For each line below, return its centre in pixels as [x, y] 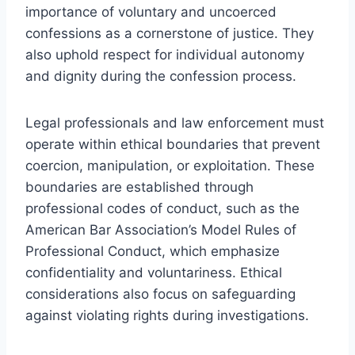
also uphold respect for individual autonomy [165, 54]
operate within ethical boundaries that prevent [173, 144]
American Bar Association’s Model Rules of [161, 229]
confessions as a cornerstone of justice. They [170, 33]
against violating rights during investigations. [167, 315]
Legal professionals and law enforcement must [175, 122]
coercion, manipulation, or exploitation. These [170, 165]
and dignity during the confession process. [161, 76]
